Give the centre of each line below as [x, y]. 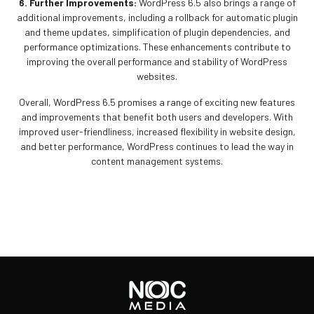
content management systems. [157, 161]
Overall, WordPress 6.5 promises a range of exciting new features [157, 102]
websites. [157, 76]
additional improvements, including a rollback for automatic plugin [157, 18]
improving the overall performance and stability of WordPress [157, 62]
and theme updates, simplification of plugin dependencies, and [157, 32]
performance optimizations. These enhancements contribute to [157, 47]
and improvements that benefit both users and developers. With [157, 117]
